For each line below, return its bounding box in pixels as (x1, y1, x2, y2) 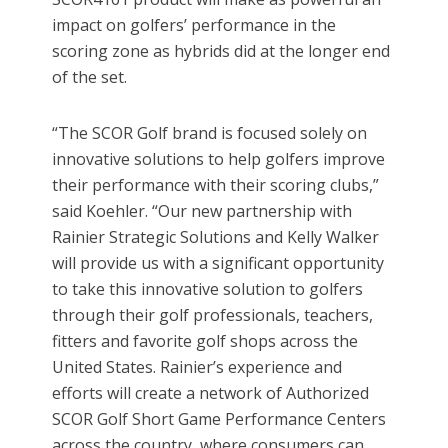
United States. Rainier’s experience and (52, 356, 343, 379)
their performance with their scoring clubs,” (52, 174, 380, 197)
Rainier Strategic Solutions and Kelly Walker (52, 226, 380, 249)
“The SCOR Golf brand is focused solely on (52, 122, 368, 145)
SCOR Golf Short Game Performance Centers (52, 408, 387, 431)
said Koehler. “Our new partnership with (52, 200, 353, 223)
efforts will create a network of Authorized (52, 382, 370, 405)
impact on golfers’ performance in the (52, 14, 337, 37)
